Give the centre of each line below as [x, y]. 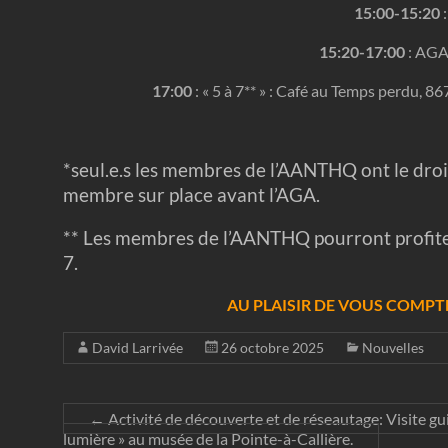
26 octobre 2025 [272, 348]
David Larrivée [137, 348]
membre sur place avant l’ [169, 195]
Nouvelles [393, 348]
